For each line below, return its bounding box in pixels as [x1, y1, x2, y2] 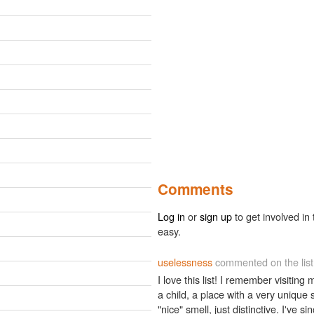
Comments [158, 179, 233, 199]
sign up [200, 209, 232, 224]
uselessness [158, 254, 212, 269]
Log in [158, 209, 185, 224]
